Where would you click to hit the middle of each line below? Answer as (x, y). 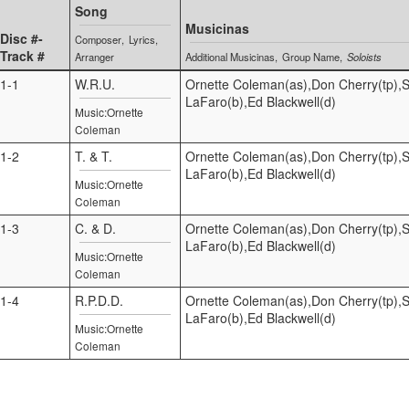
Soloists (365, 56)
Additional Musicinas (230, 56)
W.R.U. (95, 84)
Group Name (311, 56)
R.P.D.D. (99, 300)
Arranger (94, 56)
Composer (98, 39)
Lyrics (142, 39)
